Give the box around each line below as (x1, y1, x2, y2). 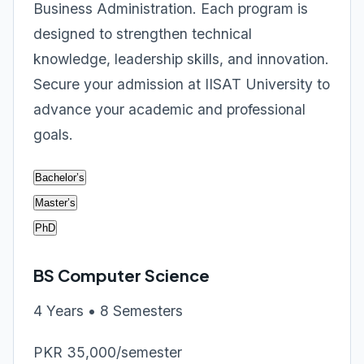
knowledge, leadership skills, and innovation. (33, 50, 329, 67)
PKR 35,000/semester (33, 344, 182, 361)
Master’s (35, 197, 76, 209)
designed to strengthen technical (33, 25, 252, 42)
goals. (33, 126, 73, 143)
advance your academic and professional (33, 101, 305, 118)
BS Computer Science (33, 265, 210, 285)
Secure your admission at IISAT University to (33, 76, 330, 93)
